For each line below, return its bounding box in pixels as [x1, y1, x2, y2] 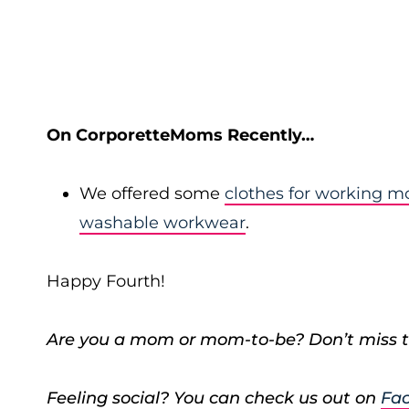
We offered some [79, 184, 225, 204]
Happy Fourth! [47, 271, 165, 291]
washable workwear [79, 213, 246, 233]
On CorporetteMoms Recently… [47, 125, 314, 145]
